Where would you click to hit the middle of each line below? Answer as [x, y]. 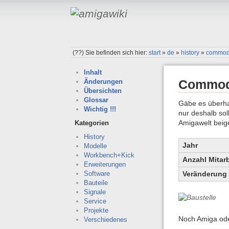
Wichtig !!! [100, 109]
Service [95, 201]
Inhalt [93, 73]
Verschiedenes [105, 220]
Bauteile [96, 183]
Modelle [95, 146]
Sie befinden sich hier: [117, 52]
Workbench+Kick [109, 155]
